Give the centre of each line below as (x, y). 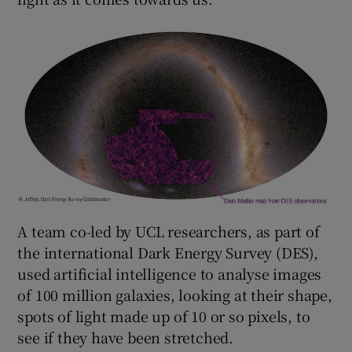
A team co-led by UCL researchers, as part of (169, 231)
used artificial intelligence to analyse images (170, 273)
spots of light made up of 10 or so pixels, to (164, 315)
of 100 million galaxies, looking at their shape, (175, 294)
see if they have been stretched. (126, 337)
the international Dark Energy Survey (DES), (168, 252)
